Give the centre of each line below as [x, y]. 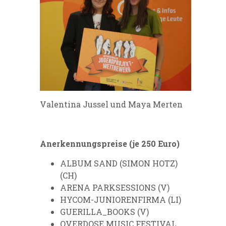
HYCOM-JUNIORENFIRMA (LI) [121, 200]
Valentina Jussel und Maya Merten [111, 104]
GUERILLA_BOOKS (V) [104, 212]
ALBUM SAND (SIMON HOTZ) [119, 163]
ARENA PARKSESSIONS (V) [115, 188]
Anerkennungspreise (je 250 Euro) [110, 144]
